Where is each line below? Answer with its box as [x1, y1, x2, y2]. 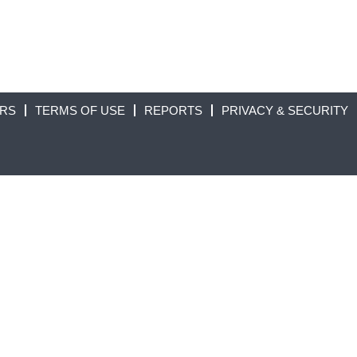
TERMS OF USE [35, 104, 125, 117]
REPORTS [144, 104, 202, 117]
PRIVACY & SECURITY [222, 104, 348, 117]
